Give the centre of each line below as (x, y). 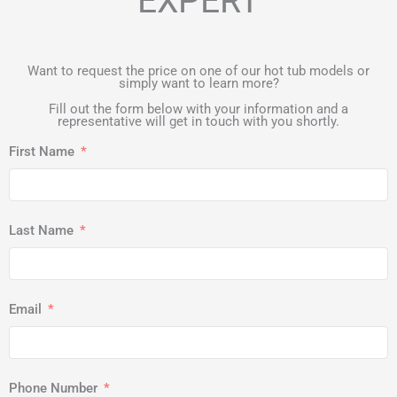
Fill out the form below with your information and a (198, 109)
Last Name (41, 231)
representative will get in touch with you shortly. (198, 121)
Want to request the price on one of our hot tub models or (198, 70)
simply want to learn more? (198, 83)
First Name (42, 152)
